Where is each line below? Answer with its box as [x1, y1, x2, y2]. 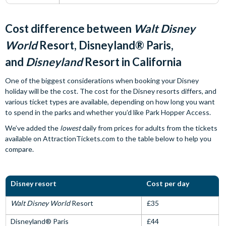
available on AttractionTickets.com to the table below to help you [5, 134, 211, 143]
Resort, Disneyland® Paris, [37, 38, 174, 52]
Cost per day [146, 179, 189, 188]
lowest [60, 124, 82, 132]
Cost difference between [5, 22, 134, 35]
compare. [5, 145, 34, 153]
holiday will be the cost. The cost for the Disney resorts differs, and [5, 87, 216, 95]
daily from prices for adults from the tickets [82, 124, 217, 132]
